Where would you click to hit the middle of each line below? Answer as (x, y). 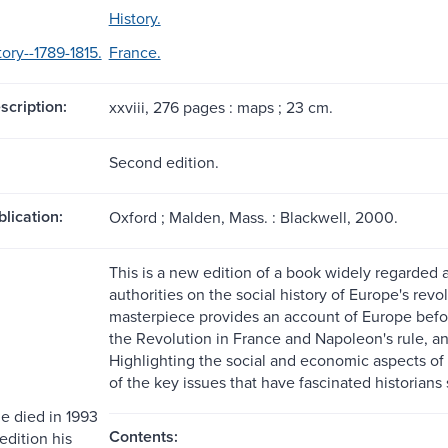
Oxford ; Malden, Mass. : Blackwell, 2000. (253, 216)
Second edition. (163, 161)
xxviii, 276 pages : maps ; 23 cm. (220, 106)
